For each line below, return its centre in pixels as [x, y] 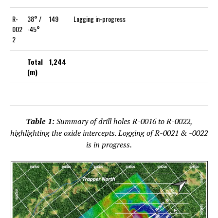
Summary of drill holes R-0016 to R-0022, [124, 121]
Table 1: [41, 121]
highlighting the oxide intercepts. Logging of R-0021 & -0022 [109, 133]
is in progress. [109, 144]
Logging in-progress [100, 18]
